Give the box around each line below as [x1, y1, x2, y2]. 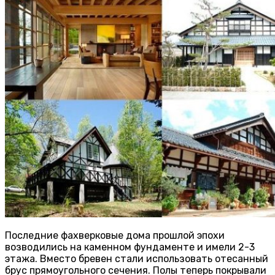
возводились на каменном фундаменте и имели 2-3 [5, 241, 255, 253]
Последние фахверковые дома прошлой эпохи [5, 229, 225, 241]
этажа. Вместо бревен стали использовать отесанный [5, 252, 268, 265]
